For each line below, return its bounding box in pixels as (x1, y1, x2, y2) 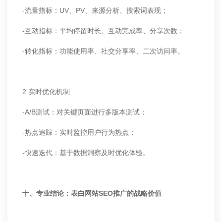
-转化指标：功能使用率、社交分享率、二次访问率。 (22, 47, 184, 55)
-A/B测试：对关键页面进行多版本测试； (22, 108, 147, 116)
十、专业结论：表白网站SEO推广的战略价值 (22, 189, 162, 197)
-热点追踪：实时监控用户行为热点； (22, 128, 136, 136)
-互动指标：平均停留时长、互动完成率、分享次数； (22, 27, 184, 35)
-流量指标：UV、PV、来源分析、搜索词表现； (22, 6, 168, 14)
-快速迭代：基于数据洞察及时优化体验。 (22, 149, 150, 157)
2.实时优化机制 (22, 88, 70, 96)
